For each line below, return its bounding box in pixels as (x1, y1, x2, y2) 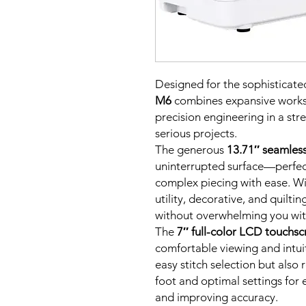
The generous (155, 143, 227, 156)
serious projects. (155, 126, 237, 140)
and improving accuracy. (155, 290, 278, 304)
